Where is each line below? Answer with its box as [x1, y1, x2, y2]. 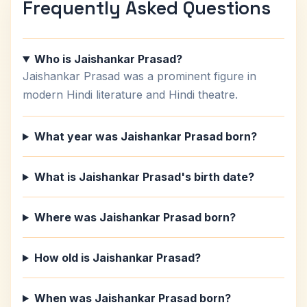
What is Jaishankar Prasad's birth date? [34, 170, 254, 184]
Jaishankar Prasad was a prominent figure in [23, 69, 256, 83]
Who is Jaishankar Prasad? [34, 52, 182, 66]
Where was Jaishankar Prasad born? [34, 210, 236, 224]
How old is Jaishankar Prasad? [34, 251, 201, 265]
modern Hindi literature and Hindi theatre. [23, 88, 238, 101]
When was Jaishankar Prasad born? [34, 291, 231, 305]
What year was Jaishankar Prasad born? [34, 130, 257, 143]
